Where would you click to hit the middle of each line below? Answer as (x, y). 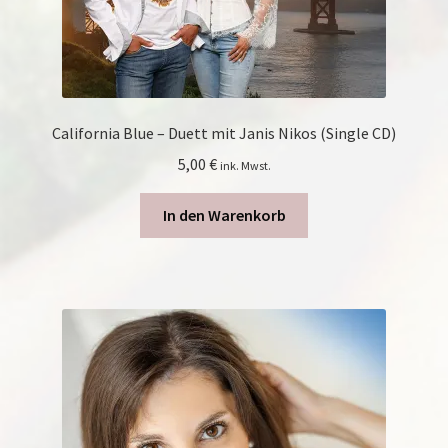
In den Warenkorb (224, 214)
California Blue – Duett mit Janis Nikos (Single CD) (224, 133)
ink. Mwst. (245, 165)
